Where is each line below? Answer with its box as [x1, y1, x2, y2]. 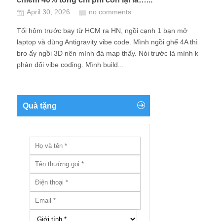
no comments [89, 8, 131, 16]
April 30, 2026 [27, 8, 70, 16]
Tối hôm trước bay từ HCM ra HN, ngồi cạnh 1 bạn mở [17, 27, 187, 35]
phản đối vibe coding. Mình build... [17, 61, 124, 69]
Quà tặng [23, 102, 57, 110]
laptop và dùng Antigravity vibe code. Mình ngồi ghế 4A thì [17, 38, 198, 46]
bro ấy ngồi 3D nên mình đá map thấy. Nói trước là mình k [17, 49, 198, 57]
